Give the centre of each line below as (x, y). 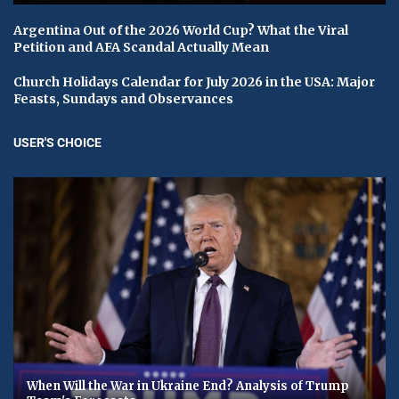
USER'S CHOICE (57, 142)
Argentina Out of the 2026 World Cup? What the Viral (181, 30)
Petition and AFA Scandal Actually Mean (141, 47)
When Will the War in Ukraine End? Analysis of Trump (188, 387)
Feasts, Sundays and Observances (123, 98)
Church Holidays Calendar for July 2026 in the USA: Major (194, 81)
